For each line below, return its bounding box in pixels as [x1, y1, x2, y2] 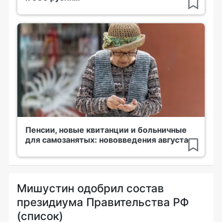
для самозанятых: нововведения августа [25, 134, 188, 145]
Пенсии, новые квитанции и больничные [25, 124, 187, 135]
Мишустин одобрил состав [17, 181, 164, 195]
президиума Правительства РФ [17, 195, 189, 209]
